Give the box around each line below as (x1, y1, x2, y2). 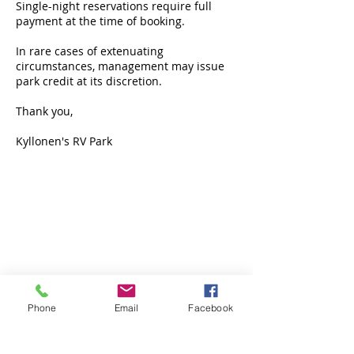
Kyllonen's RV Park (16, 134, 112, 149)
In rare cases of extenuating (16, 43, 164, 58)
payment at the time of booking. (16, 13, 185, 28)
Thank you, (16, 104, 73, 119)
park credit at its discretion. (16, 73, 162, 88)
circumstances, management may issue (16, 58, 224, 73)
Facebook (188, 301, 233, 314)
